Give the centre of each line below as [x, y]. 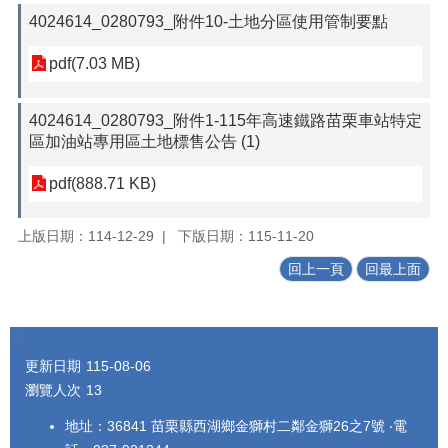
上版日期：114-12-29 [86, 235]
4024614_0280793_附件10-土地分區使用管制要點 [208, 21]
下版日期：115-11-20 [246, 235]
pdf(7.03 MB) [94, 63]
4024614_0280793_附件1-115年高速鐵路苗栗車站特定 [225, 120]
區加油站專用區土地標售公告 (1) [144, 141]
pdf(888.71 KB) [102, 183]
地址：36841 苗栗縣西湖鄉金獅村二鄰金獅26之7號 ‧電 [236, 426]
